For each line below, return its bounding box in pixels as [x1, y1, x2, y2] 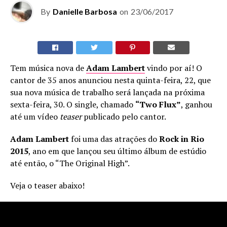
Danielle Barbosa [53, 6, 117, 16]
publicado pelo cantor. [82, 110, 166, 122]
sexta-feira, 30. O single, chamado [10, 98, 135, 110]
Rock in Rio [159, 133, 204, 144]
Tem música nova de [10, 62, 86, 73]
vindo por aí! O [145, 62, 202, 73]
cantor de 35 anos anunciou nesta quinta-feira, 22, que [10, 74, 211, 86]
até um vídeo [10, 110, 60, 122]
